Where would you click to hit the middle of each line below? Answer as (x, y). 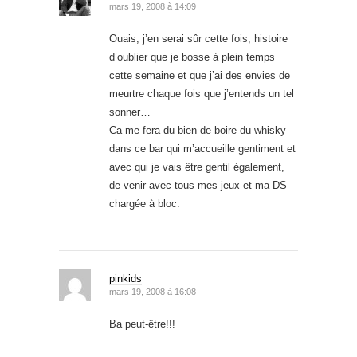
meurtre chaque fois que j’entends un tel (202, 93)
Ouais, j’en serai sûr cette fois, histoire (198, 38)
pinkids (126, 278)
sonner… (130, 112)
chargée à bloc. (145, 203)
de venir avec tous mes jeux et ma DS (198, 185)
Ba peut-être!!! (142, 324)
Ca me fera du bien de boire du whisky (198, 130)
